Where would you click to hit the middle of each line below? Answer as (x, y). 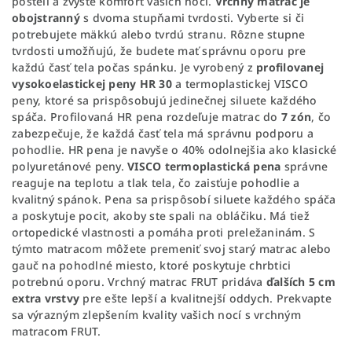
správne (304, 166)
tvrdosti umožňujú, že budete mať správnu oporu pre (159, 50)
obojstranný (46, 17)
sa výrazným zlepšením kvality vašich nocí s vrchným (156, 314)
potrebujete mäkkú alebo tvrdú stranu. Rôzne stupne (159, 34)
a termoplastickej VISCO (240, 83)
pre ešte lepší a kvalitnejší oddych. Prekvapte (205, 298)
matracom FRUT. (57, 331)
